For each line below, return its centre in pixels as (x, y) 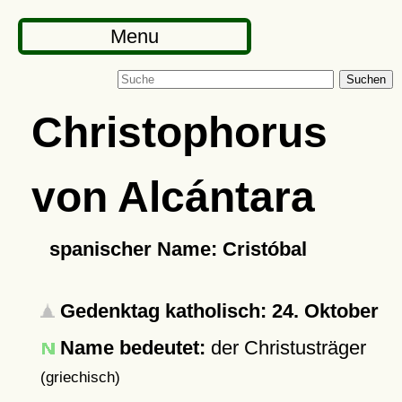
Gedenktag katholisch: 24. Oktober (216, 311)
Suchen (366, 79)
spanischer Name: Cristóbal (178, 249)
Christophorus (179, 132)
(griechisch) (80, 377)
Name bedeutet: (132, 348)
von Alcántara (173, 197)
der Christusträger (285, 348)
